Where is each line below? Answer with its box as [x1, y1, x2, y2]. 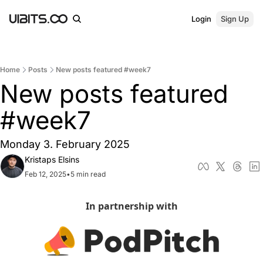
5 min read [70, 170, 106, 178]
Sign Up [221, 14, 249, 23]
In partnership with [85, 200, 178, 213]
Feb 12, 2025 [25, 170, 66, 178]
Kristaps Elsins [25, 154, 79, 164]
